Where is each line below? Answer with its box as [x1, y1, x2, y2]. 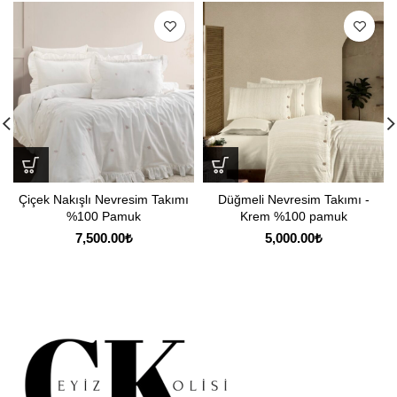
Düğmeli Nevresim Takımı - [217, 192, 370, 207]
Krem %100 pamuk [239, 209, 347, 224]
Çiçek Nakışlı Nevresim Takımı [19, 192, 189, 207]
